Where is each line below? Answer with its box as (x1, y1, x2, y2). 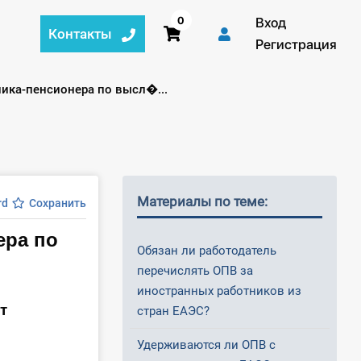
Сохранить (29, 197, 86, 210)
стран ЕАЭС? (137, 304, 210, 319)
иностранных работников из (137, 284, 301, 299)
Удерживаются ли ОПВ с (137, 338, 276, 353)
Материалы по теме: (137, 193, 268, 210)
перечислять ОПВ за (137, 263, 253, 279)
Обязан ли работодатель (137, 243, 276, 259)
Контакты (48, 25, 113, 42)
